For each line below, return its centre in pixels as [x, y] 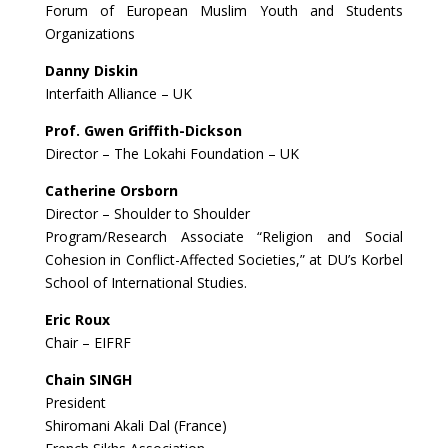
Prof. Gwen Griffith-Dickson [143, 130]
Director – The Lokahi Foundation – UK [171, 153]
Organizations [89, 33]
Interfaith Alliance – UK [118, 93]
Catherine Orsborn [111, 190]
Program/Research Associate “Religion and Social [224, 236]
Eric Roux [77, 319]
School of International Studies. [145, 282]
